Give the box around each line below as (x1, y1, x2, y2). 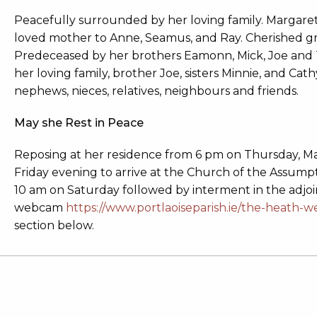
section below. (14, 219, 94, 232)
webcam (14, 201, 66, 214)
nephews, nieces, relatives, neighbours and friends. (14, 84, 299, 98)
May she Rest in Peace (14, 116, 144, 129)
